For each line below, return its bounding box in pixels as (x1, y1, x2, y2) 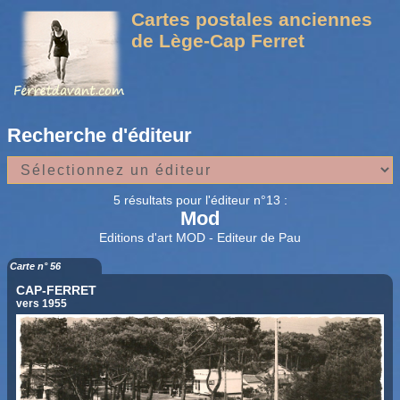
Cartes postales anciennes (131, 9, 373, 29)
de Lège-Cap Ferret (131, 30, 305, 51)
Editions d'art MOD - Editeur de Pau (99, 230, 301, 245)
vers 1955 (16, 296, 67, 310)
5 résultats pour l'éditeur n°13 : (112, 193, 287, 207)
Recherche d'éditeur (7, 124, 192, 146)
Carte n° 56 (10, 260, 61, 271)
